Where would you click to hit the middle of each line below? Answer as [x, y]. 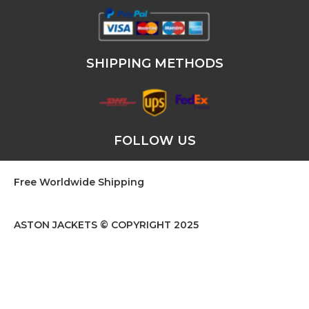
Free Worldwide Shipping [80, 182]
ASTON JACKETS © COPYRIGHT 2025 [106, 225]
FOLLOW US [154, 141]
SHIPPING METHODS [154, 63]
